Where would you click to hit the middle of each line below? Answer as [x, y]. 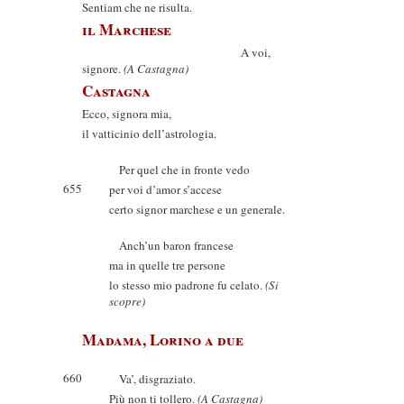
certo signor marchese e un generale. [197, 209]
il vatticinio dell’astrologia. [149, 133]
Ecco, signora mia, [127, 114]
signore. [103, 69]
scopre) [127, 301]
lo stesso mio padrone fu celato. [187, 285]
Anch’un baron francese [171, 245]
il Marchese [127, 29]
